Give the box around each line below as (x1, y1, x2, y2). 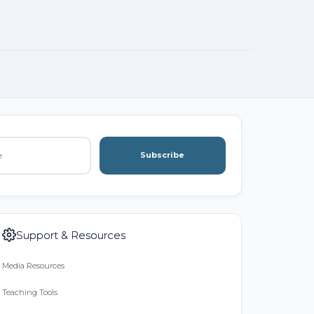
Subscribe (140, 150, 185, 161)
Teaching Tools (1, 287, 57, 297)
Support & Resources (15, 228, 125, 242)
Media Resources (1, 260, 64, 271)
